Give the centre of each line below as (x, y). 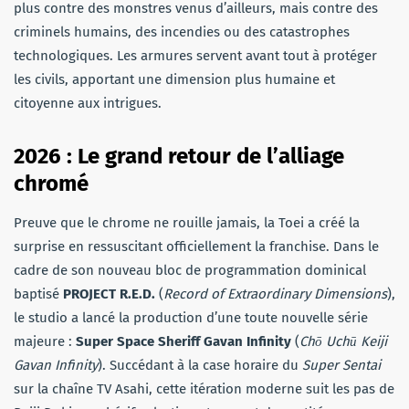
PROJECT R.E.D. (109, 294)
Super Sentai (341, 365)
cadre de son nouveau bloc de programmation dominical (190, 270)
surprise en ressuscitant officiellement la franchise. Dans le (196, 246)
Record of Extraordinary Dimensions (275, 294)
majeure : (45, 341)
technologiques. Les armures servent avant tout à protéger (195, 55)
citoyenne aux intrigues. (88, 103)
